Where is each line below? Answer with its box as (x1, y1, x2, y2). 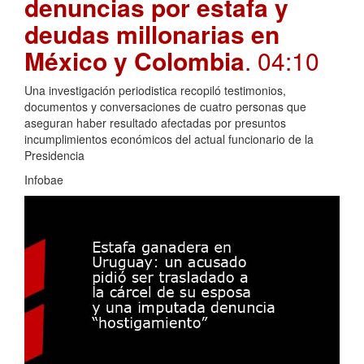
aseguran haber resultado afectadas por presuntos (24, 114, 286, 131)
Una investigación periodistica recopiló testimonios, (24, 81, 286, 98)
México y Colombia (24, 42, 245, 78)
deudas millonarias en (24, 15, 279, 51)
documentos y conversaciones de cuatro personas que (24, 97, 306, 115)
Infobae (24, 171, 63, 188)
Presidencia (24, 146, 84, 163)
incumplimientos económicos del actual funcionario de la (24, 130, 314, 147)
